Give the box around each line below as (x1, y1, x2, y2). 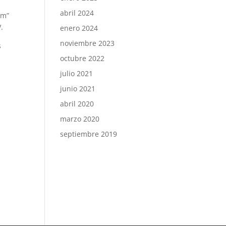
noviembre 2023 (60, 38, 115, 48)
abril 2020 (60, 99, 94, 108)
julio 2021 (60, 69, 93, 78)
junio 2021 (60, 84, 96, 93)
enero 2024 (60, 23, 98, 33)
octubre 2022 (60, 53, 105, 63)
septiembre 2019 (60, 129, 118, 139)
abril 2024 (60, 8, 94, 18)
